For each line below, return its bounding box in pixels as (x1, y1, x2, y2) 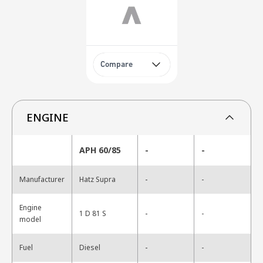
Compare (100, 60, 133, 70)
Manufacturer (19, 174, 65, 184)
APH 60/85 (79, 144, 121, 156)
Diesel (79, 242, 100, 252)
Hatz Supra (79, 174, 116, 184)
